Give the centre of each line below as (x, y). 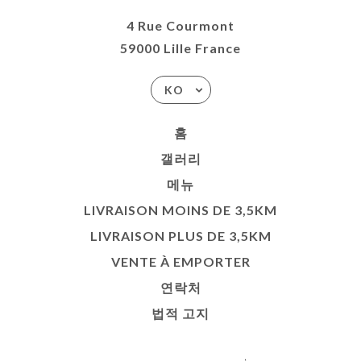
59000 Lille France (180, 48)
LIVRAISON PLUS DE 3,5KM (180, 235)
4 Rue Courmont (180, 25)
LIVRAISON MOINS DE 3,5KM (180, 210)
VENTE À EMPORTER (180, 261)
